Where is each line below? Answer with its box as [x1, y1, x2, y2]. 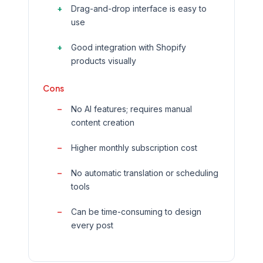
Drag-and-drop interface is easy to [71, 4, 207, 14]
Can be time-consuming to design [71, 207, 201, 217]
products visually [71, 56, 136, 66]
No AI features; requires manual [71, 104, 192, 114]
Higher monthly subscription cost [71, 143, 197, 153]
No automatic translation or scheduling [71, 168, 218, 178]
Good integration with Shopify [71, 42, 186, 52]
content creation [71, 117, 134, 127]
